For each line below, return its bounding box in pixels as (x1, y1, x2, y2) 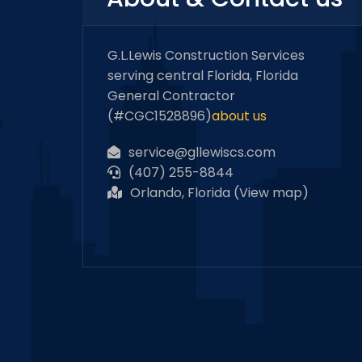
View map (239, 183, 302, 202)
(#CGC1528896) (107, 107, 212, 125)
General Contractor (107, 86, 235, 105)
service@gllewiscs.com (128, 143, 276, 162)
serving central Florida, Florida (107, 66, 298, 85)
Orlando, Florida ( (130, 183, 239, 202)
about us (212, 107, 267, 125)
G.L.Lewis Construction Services (107, 46, 305, 65)
